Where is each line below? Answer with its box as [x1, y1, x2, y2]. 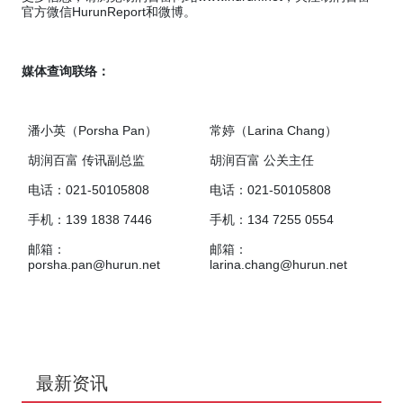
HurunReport [72, 4, 146, 20]
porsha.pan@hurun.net [28, 257, 161, 273]
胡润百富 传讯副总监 [28, 153, 146, 168]
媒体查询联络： [22, 64, 110, 79]
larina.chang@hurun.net [210, 257, 348, 273]
